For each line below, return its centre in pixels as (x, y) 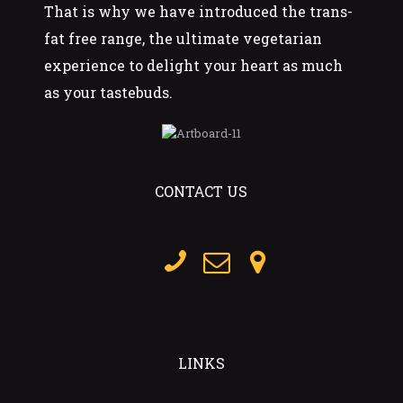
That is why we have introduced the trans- (198, 12)
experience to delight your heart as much (193, 66)
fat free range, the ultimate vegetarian (183, 39)
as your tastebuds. (108, 93)
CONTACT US (201, 192)
